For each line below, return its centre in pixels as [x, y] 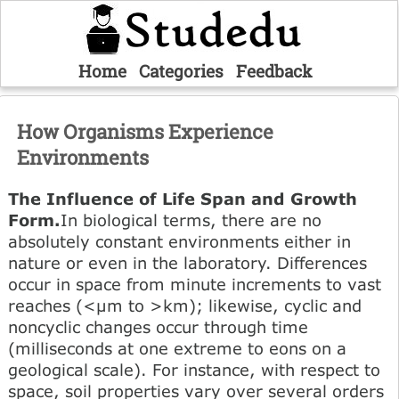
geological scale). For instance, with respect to [194, 369]
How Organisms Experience [145, 131]
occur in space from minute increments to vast [195, 284]
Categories [181, 71]
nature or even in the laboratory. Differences [187, 262]
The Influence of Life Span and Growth [183, 198]
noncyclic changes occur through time [158, 326]
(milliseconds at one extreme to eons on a [177, 348]
